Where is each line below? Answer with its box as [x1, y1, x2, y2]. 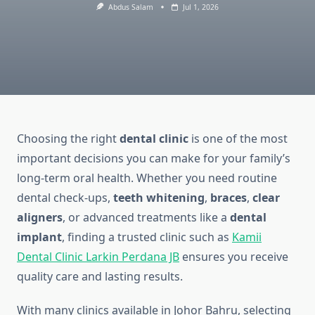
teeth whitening [113, 190, 205, 206]
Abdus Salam [108, 2, 153, 12]
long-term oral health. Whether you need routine [17, 170, 277, 186]
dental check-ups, [17, 190, 113, 206]
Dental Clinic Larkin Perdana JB [17, 249, 179, 265]
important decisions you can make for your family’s [17, 150, 290, 167]
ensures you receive [179, 249, 288, 265]
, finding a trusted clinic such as [62, 229, 232, 245]
